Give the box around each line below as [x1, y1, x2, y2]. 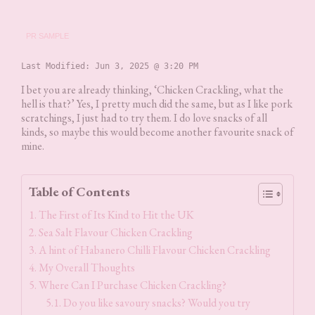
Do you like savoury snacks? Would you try [63, 295, 251, 310]
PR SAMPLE [26, 31, 69, 40]
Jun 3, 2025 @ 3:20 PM [95, 60, 198, 71]
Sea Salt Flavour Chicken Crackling [39, 224, 193, 240]
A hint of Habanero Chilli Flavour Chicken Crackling [39, 242, 271, 257]
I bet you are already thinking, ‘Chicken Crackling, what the [21, 82, 283, 97]
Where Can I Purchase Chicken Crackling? [39, 277, 227, 292]
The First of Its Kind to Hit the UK [39, 207, 195, 222]
